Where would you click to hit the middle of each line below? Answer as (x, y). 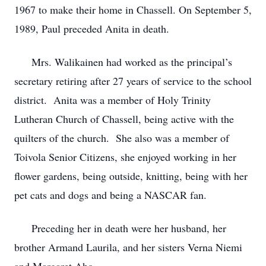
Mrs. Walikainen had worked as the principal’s (123, 62)
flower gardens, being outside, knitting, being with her (131, 176)
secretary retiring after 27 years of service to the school (133, 81)
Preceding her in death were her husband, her (120, 228)
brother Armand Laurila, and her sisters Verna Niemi (128, 247)
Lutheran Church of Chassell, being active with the (124, 119)
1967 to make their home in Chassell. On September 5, (133, 9)
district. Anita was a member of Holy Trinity (113, 100)
